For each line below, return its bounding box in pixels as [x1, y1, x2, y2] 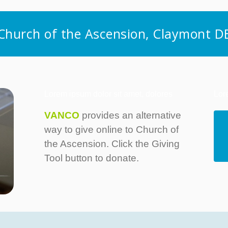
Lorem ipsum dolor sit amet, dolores [44, 90, 173, 98]
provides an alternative [82, 110, 181, 121]
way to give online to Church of [44, 124, 179, 135]
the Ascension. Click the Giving [44, 138, 180, 149]
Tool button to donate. [44, 153, 139, 163]
